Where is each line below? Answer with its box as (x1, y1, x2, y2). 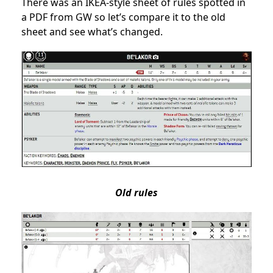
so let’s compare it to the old (94, 10, 225, 24)
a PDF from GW (21, 10, 92, 24)
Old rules (115, 185, 158, 199)
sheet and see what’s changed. (21, 24, 163, 38)
